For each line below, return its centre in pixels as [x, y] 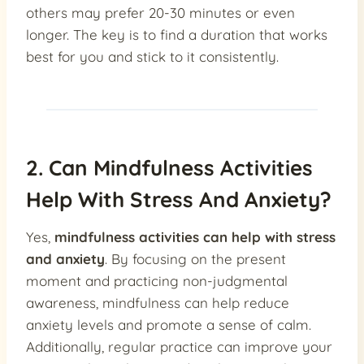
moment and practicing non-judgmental [157, 281]
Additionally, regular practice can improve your [179, 347]
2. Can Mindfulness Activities [169, 168]
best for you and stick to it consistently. [152, 57]
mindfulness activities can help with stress [195, 237]
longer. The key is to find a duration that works [177, 35]
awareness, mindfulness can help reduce [158, 303]
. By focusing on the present [195, 259]
